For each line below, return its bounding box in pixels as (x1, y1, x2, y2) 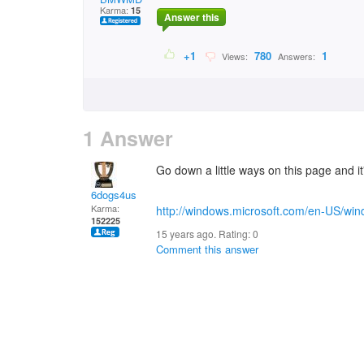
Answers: (275, 50, 318, 63)
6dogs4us (91, 187, 136, 202)
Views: (217, 50, 250, 63)
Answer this (163, 10, 219, 25)
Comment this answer (156, 241, 258, 257)
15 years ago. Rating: (156, 227, 253, 240)
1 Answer (83, 123, 173, 153)
